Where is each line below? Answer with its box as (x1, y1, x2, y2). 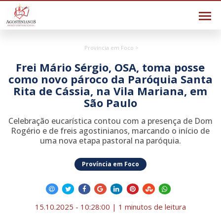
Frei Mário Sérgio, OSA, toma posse (16, 60, 205, 74)
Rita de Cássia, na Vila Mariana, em (13, 83, 208, 98)
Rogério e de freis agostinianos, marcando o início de (11, 125, 210, 136)
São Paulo (83, 95, 137, 110)
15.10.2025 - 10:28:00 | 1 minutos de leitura (35, 201, 186, 212)
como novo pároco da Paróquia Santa (8, 72, 213, 86)
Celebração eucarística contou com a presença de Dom (8, 115, 213, 126)
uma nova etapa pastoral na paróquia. (39, 135, 181, 146)
